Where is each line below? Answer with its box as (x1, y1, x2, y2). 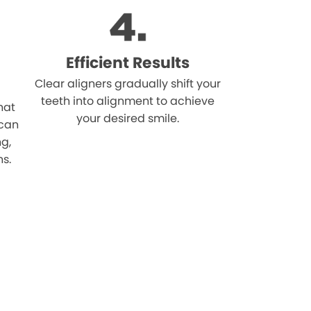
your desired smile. (76, 110, 180, 126)
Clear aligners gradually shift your (35, 75, 221, 92)
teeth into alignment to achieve (41, 92, 215, 109)
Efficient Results (66, 51, 190, 74)
